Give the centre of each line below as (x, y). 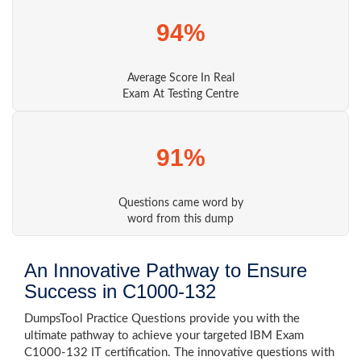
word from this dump (180, 219)
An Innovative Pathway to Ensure (166, 270)
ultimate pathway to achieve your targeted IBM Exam (164, 336)
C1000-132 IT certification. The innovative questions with (179, 353)
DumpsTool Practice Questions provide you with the (162, 319)
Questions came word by (180, 203)
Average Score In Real (180, 78)
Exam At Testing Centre (180, 94)
